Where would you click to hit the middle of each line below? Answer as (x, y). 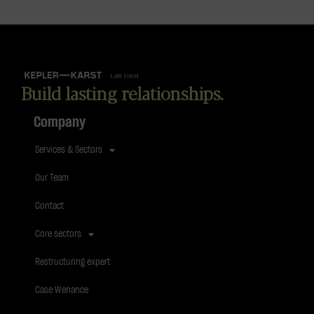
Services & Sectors (69, 150)
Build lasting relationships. (122, 92)
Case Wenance (62, 290)
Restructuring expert (73, 262)
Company (60, 122)
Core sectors (58, 234)
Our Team (52, 178)
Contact (49, 206)
